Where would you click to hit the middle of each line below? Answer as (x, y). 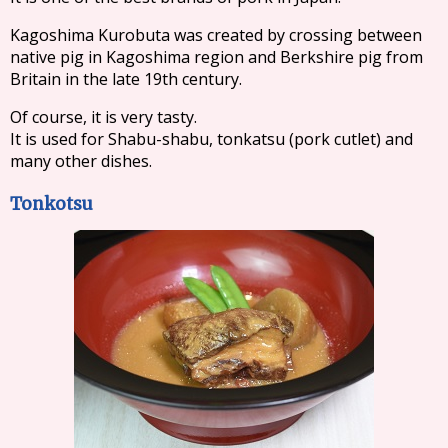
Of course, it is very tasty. (104, 116)
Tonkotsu (51, 203)
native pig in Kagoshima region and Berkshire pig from (216, 57)
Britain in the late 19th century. (125, 78)
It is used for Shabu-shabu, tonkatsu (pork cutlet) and (211, 139)
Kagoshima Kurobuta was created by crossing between (216, 35)
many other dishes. (80, 160)
